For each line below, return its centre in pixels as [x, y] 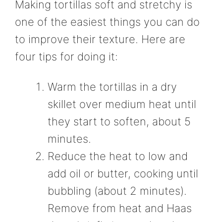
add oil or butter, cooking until [123, 174]
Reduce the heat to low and [118, 156]
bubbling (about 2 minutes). [117, 191]
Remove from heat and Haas [120, 208]
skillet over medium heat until [122, 104]
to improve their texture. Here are [100, 39]
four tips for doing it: [66, 57]
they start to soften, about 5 [119, 122]
